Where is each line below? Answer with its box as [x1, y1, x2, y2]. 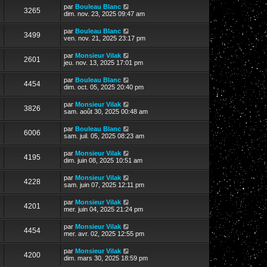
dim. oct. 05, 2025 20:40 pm [64, 83, 144, 91]
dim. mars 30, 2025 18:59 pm [64, 254, 148, 262]
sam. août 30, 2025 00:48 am [64, 107, 148, 115]
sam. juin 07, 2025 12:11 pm [64, 181, 144, 188]
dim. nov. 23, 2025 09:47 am [64, 10, 145, 17]
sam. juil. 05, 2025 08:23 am [64, 132, 144, 139]
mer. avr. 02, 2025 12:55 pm [64, 229, 144, 237]
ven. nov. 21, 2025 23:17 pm [64, 34, 145, 42]
